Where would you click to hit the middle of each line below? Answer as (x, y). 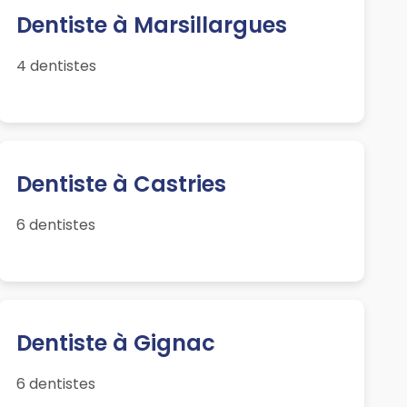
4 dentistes (56, 66)
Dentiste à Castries (121, 184)
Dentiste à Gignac (115, 343)
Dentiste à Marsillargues (151, 25)
